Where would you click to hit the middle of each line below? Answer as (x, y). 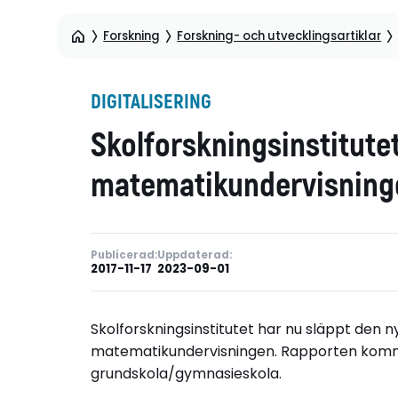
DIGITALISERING (151, 102)
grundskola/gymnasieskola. (186, 374)
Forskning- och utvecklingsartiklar (279, 36)
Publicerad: (124, 255)
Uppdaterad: (195, 255)
